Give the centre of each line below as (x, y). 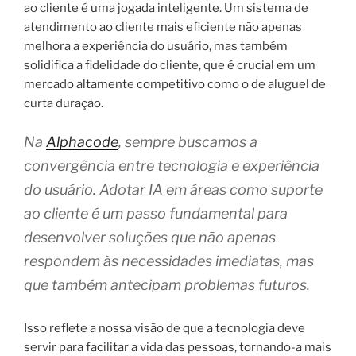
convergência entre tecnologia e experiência (172, 166)
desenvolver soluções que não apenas (150, 238)
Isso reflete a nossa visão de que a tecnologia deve (164, 329)
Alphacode (82, 142)
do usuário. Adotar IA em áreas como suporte (173, 190)
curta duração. (64, 103)
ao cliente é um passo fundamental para (156, 214)
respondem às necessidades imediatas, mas (169, 261)
